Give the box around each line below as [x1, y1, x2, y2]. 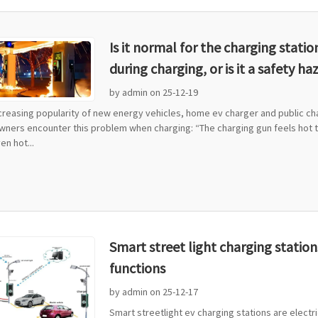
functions [109, 258, 165, 277]
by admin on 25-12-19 [109, 86, 198, 99]
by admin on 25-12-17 [109, 285, 198, 298]
